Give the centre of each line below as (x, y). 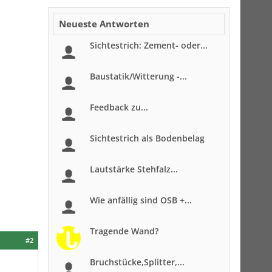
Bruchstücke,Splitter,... (137, 262)
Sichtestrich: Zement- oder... (149, 45)
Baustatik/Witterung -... (138, 76)
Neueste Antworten (104, 24)
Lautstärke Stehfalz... (134, 169)
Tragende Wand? (124, 231)
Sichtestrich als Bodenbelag (147, 138)
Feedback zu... (119, 107)
